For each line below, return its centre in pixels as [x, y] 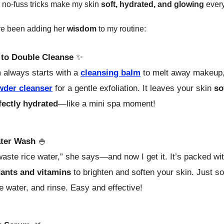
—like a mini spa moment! [107, 103]
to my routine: [121, 28]
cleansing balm [110, 72]
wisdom [82, 28]
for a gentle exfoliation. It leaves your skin [133, 88]
